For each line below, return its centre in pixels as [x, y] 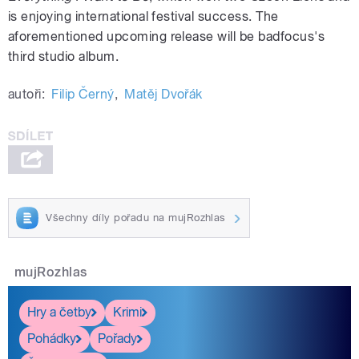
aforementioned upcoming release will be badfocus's [167, 37]
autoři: [27, 95]
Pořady [117, 339]
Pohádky [52, 339]
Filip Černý [83, 95]
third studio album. [64, 57]
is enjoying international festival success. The [143, 17]
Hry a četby [59, 313]
